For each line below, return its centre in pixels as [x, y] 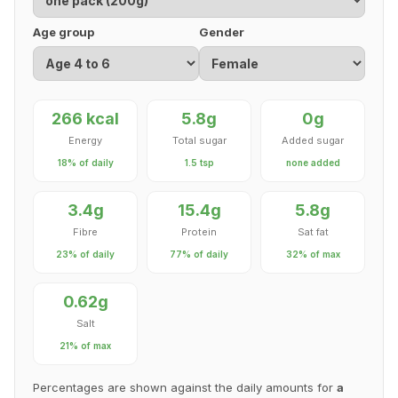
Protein [199, 232]
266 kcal [85, 119]
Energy [85, 141]
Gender [222, 32]
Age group [64, 32]
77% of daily [199, 255]
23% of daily [85, 255]
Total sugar [199, 141]
